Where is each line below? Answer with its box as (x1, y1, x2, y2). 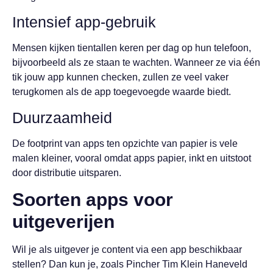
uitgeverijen (12, 211, 115, 232)
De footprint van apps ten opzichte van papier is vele (12, 138, 238, 149)
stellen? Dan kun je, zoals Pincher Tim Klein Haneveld (12, 259, 247, 270)
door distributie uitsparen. (12, 167, 121, 178)
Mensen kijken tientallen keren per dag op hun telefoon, (12, 43, 251, 54)
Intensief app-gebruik (12, 13, 156, 31)
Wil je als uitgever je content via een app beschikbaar (12, 244, 242, 255)
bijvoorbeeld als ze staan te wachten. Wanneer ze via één (12, 57, 260, 68)
